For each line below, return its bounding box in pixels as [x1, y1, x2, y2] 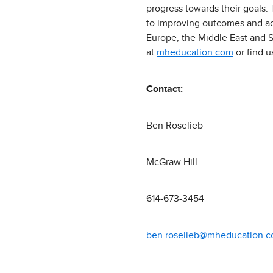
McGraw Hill [146, 157, 197, 167]
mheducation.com [157, 48, 233, 57]
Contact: [146, 84, 183, 94]
